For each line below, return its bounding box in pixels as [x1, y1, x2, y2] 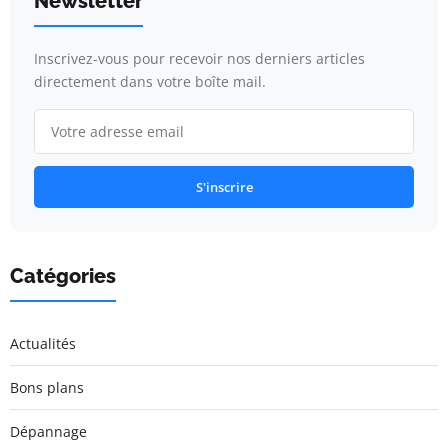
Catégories [10, 264, 116, 289]
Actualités [10, 334, 76, 354]
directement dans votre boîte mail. [34, 72, 266, 92]
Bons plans [10, 378, 84, 398]
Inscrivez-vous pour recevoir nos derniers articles [34, 49, 365, 69]
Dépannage [10, 422, 87, 442]
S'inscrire [195, 178, 253, 197]
